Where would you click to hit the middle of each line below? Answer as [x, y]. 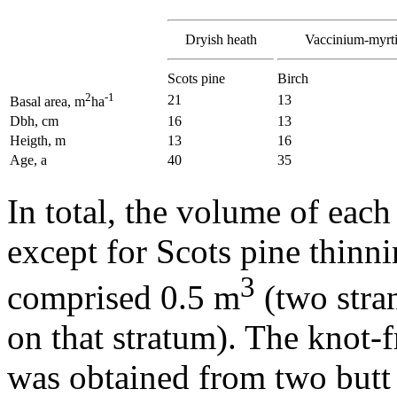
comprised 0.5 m [124, 297]
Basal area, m [47, 101]
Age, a [28, 160]
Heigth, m [38, 140]
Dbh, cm [34, 121]
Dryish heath [221, 39]
